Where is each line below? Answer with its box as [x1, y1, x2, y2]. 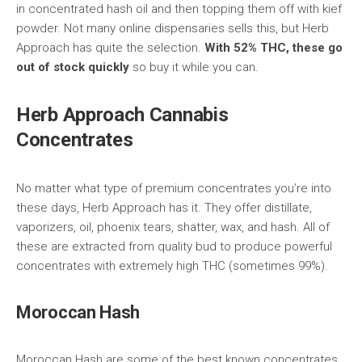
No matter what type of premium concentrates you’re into [16, 181, 331, 196]
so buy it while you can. [129, 60, 259, 75]
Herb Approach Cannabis [16, 103, 229, 127]
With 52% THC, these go [204, 40, 343, 56]
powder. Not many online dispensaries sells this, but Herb [16, 21, 329, 36]
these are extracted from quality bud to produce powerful [16, 239, 332, 255]
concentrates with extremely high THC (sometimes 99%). [16, 259, 328, 274]
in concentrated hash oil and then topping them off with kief [16, 2, 342, 17]
